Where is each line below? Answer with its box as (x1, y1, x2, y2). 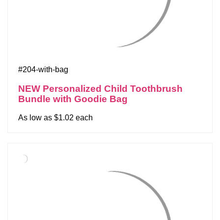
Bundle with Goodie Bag (18, 94, 128, 105)
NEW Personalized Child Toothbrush (18, 83, 183, 94)
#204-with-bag (18, 65, 68, 74)
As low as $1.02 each (18, 113, 93, 122)
